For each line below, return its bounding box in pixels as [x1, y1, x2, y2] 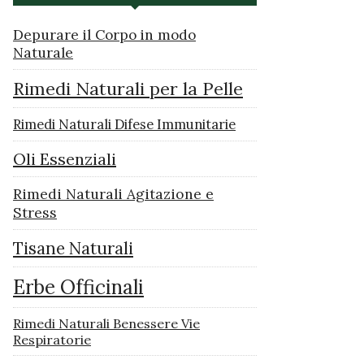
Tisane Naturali [13, 237, 133, 260]
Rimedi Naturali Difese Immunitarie [13, 115, 236, 134]
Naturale [13, 44, 73, 63]
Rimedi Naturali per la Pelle [13, 77, 243, 101]
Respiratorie [13, 331, 91, 349]
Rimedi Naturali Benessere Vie [13, 315, 200, 332]
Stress [13, 203, 57, 223]
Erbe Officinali [13, 275, 144, 301]
